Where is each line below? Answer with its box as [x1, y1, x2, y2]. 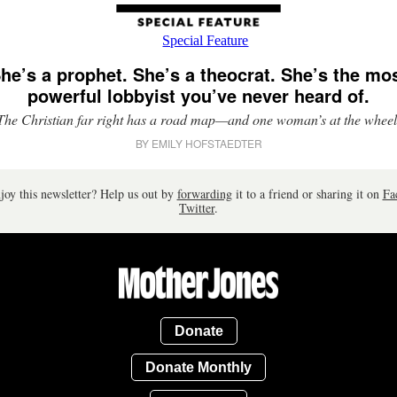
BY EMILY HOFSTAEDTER [135, 136, 262, 151]
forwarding [176, 185, 232, 202]
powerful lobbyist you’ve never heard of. [27, 82, 370, 108]
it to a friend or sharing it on [231, 185, 383, 202]
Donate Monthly [145, 359, 252, 375]
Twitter [179, 199, 214, 216]
